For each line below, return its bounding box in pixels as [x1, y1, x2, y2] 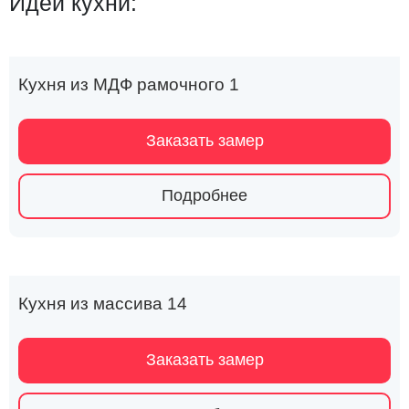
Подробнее [162, 186, 247, 205]
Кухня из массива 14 [18, 293, 187, 313]
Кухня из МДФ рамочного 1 [18, 74, 239, 94]
